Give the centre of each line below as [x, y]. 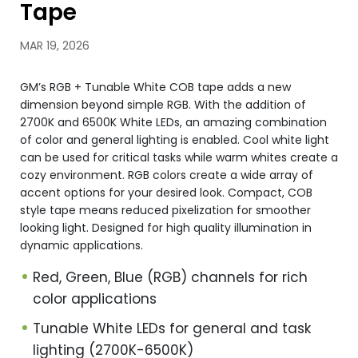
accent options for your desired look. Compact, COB [166, 193]
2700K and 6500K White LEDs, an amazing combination [173, 122]
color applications [95, 299]
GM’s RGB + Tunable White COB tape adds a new [155, 87]
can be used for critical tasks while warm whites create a [179, 157]
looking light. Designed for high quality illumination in [166, 228]
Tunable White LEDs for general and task [172, 328]
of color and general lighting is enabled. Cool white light [175, 140]
